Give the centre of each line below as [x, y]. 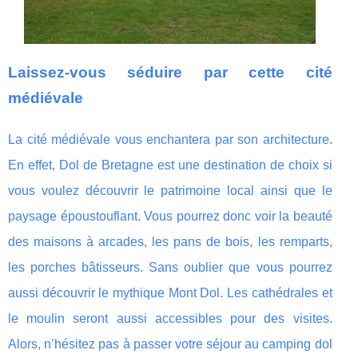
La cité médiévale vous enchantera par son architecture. [170, 139]
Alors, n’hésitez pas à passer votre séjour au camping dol [170, 344]
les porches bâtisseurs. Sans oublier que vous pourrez [170, 267]
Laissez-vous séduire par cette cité [170, 72]
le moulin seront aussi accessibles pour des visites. [170, 318]
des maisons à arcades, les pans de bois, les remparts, [170, 241]
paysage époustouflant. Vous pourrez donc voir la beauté [170, 216]
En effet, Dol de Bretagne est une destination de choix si [170, 165]
